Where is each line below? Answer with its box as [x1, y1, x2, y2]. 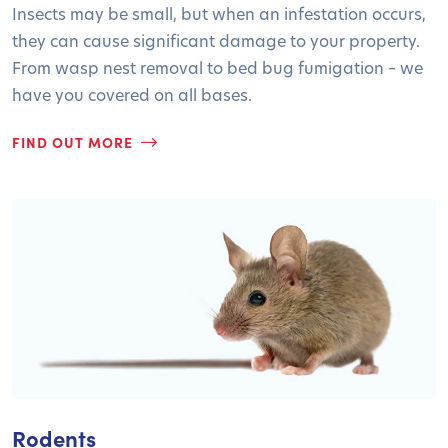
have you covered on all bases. [12, 83, 252, 105]
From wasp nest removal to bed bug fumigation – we [12, 56, 423, 78]
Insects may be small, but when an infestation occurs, [12, 2, 426, 24]
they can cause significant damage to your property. [12, 29, 420, 51]
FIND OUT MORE [12, 131, 133, 152]
